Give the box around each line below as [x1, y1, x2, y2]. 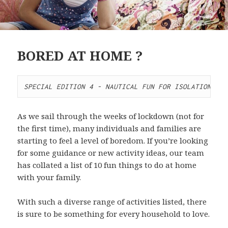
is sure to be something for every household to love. [17, 208, 210, 219]
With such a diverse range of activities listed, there [17, 196, 207, 207]
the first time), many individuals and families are [17, 123, 202, 133]
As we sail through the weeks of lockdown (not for [17, 110, 205, 121]
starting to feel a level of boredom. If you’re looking [17, 135, 209, 146]
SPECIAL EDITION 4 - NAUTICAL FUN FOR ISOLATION [24, 82, 212, 91]
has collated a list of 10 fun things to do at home [17, 159, 197, 170]
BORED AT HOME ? [17, 46, 143, 65]
